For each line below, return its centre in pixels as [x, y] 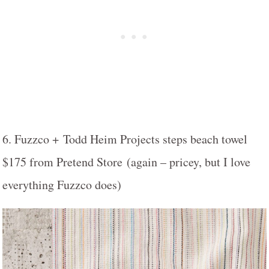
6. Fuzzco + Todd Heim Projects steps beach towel [125, 139]
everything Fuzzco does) [62, 184]
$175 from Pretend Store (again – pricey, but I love [126, 162]
